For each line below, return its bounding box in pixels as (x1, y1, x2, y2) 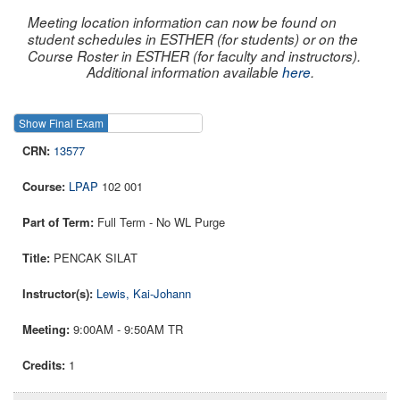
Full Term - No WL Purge (97, 213, 225, 231)
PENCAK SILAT (54, 249, 137, 267)
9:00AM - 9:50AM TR (73, 321, 183, 338)
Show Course (215, 115, 282, 131)
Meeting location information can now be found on (28, 12, 337, 31)
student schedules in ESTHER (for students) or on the (28, 29, 358, 48)
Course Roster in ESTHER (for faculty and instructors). (28, 46, 361, 65)
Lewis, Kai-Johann (96, 285, 191, 303)
